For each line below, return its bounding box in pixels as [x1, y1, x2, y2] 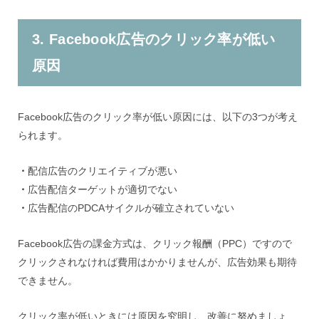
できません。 [18, 275, 78, 286]
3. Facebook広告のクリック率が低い [32, 31, 276, 47]
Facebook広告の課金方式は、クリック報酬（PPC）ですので [18, 238, 292, 249]
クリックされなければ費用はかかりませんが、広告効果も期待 [18, 256, 297, 268]
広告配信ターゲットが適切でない [28, 184, 177, 195]
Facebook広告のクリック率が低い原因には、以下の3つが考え [18, 111, 298, 122]
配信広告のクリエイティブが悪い [28, 165, 177, 177]
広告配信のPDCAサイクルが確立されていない [28, 202, 234, 214]
